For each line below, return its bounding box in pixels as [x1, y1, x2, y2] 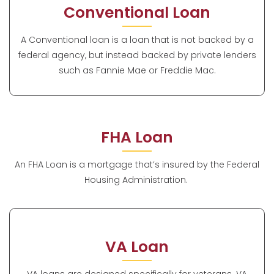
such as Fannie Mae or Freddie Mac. [58, 64, 216, 76]
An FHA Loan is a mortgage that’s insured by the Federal [15, 158, 259, 171]
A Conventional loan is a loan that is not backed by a [20, 33, 254, 46]
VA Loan [105, 236, 169, 258]
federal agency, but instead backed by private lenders [18, 48, 256, 61]
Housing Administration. [84, 173, 190, 186]
